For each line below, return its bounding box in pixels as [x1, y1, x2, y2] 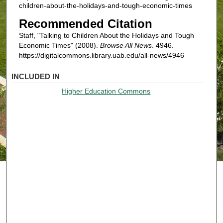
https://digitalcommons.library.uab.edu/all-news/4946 [18, 51, 184, 60]
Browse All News [100, 41, 152, 50]
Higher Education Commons [62, 87, 151, 95]
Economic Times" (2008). [18, 41, 100, 50]
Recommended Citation [18, 17, 152, 31]
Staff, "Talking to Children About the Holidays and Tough [18, 31, 194, 40]
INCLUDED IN [11, 72, 60, 81]
